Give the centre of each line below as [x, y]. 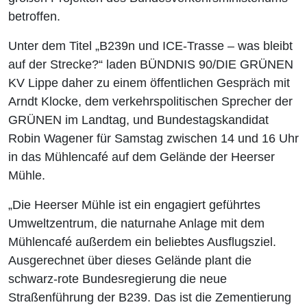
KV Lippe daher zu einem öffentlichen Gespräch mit [149, 83]
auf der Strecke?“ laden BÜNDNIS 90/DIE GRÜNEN [151, 65]
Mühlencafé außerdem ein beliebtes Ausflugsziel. [142, 242]
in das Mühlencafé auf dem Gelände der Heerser [142, 157]
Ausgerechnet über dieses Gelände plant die [130, 261]
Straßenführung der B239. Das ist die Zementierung [150, 298]
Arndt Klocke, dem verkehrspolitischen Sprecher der [150, 102]
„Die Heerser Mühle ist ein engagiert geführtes [134, 205]
